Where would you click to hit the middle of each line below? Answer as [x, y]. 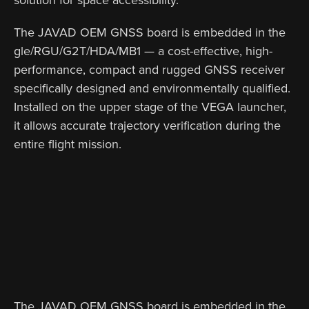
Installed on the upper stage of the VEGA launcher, [150, 107]
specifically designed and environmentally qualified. [152, 88]
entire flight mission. [68, 144]
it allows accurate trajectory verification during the [147, 125]
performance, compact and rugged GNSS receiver [149, 69]
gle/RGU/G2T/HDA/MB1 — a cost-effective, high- [143, 51]
